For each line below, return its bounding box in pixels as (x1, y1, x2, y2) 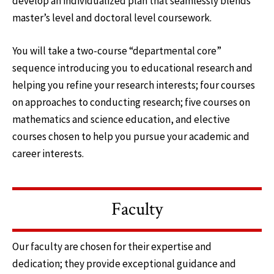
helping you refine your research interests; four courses (12, 78, 255, 92)
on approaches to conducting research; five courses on (12, 95, 250, 109)
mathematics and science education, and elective (12, 112, 230, 126)
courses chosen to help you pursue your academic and (12, 129, 250, 143)
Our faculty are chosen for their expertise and (12, 239, 212, 253)
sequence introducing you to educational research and (12, 61, 253, 75)
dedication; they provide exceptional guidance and (12, 256, 236, 270)
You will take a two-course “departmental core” (12, 43, 221, 57)
